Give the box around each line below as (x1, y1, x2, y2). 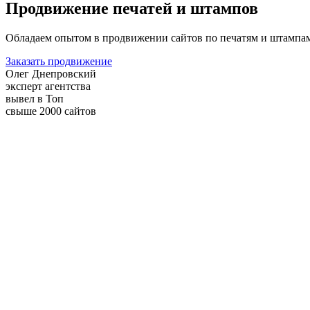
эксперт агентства (6, 80, 91, 92)
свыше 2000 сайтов (6, 104, 96, 117)
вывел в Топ (6, 92, 64, 104)
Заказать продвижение (6, 55, 112, 67)
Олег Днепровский (6, 67, 96, 80)
